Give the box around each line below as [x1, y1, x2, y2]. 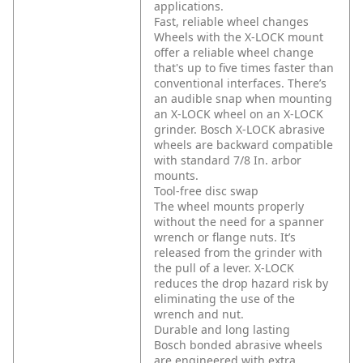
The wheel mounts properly [154, 199, 304, 215]
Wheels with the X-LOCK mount [154, 29, 323, 45]
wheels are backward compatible [154, 137, 333, 153]
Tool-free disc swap [154, 183, 258, 199]
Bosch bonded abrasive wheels [154, 337, 322, 353]
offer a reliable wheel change [154, 45, 314, 61]
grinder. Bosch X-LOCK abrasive [154, 122, 325, 138]
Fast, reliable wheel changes [154, 14, 309, 30]
